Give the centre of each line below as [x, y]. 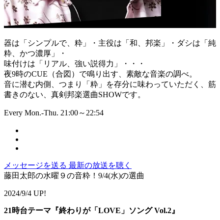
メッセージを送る [36, 165]
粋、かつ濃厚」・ [35, 54]
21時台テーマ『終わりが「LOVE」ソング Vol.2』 [92, 211]
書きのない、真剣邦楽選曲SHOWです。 [75, 95]
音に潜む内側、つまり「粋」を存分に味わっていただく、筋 [110, 84]
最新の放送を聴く [100, 165]
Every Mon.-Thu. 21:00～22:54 [54, 113]
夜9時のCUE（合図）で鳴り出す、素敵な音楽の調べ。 [100, 74]
